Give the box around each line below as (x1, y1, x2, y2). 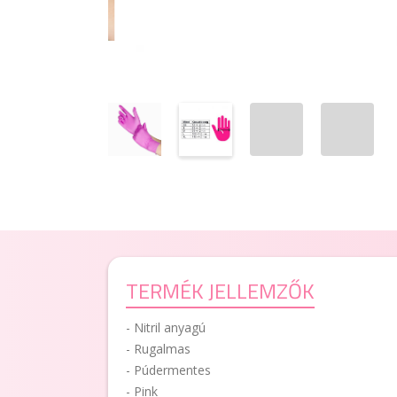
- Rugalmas (126, 340, 191, 357)
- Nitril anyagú (126, 319, 206, 336)
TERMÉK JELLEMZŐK (126, 275, 315, 307)
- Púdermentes (126, 362, 211, 378)
